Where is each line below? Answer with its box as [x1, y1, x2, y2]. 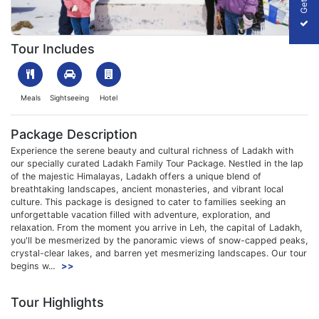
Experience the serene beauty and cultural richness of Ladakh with [11, 145, 293, 156]
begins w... [11, 261, 55, 271]
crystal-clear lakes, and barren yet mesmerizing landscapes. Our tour [11, 248, 307, 258]
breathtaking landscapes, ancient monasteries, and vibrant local [11, 184, 283, 194]
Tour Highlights [11, 295, 104, 310]
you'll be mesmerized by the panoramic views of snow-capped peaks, [11, 235, 308, 246]
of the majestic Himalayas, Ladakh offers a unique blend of [11, 171, 261, 182]
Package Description [11, 127, 137, 142]
